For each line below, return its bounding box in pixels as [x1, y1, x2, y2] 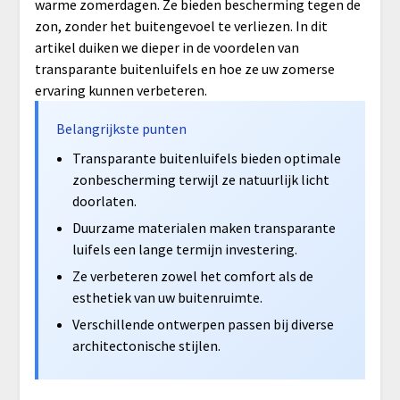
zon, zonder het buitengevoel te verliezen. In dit [34, 16, 328, 35]
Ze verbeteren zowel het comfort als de [71, 266, 313, 285]
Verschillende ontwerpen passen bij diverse [71, 314, 334, 333]
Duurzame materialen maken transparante [71, 218, 336, 237]
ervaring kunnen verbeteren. [34, 80, 207, 99]
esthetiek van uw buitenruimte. [71, 287, 262, 306]
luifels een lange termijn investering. [71, 239, 297, 258]
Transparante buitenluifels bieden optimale [71, 148, 341, 167]
